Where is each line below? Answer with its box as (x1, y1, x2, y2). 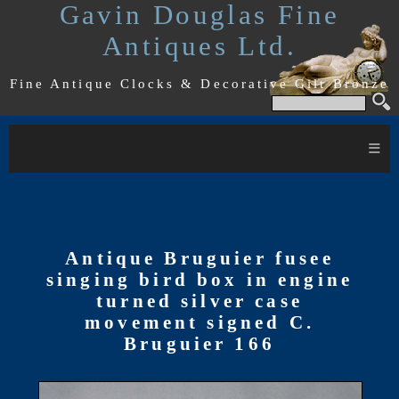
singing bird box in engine (45, 268, 354, 289)
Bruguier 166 (124, 332, 275, 354)
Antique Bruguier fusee (65, 247, 334, 268)
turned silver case (96, 289, 303, 311)
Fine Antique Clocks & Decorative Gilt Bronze (9, 76, 390, 92)
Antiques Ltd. (102, 31, 297, 61)
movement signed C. (85, 311, 314, 332)
